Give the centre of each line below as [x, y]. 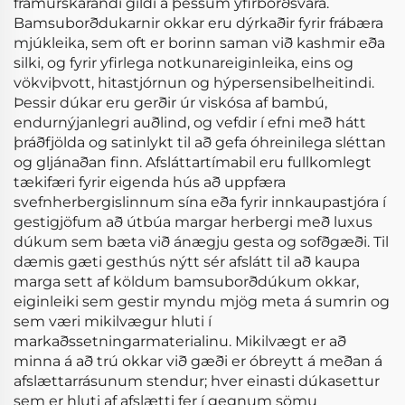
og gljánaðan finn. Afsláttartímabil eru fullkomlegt [193, 162]
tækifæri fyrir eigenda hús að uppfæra [150, 182]
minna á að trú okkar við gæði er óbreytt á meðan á [198, 361]
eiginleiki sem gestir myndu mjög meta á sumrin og [202, 301]
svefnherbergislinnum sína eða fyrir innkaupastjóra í [200, 202]
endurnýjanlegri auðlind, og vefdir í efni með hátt [190, 122]
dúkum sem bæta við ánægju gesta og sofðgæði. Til [201, 242]
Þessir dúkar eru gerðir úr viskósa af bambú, [170, 103]
